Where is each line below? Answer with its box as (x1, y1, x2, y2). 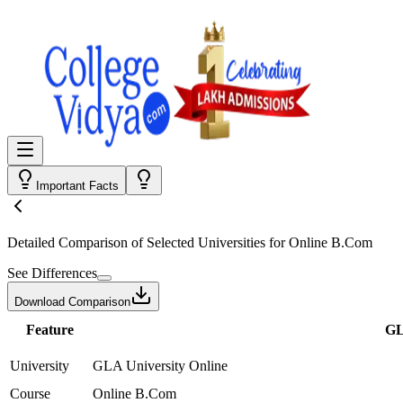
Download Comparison (14, 295, 130, 309)
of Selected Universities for (128, 235, 289, 250)
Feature (25, 322, 74, 337)
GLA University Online (93, 358, 228, 373)
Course (10, 386, 50, 401)
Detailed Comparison (7, 235, 128, 250)
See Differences (7, 265, 97, 281)
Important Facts (36, 179, 119, 193)
